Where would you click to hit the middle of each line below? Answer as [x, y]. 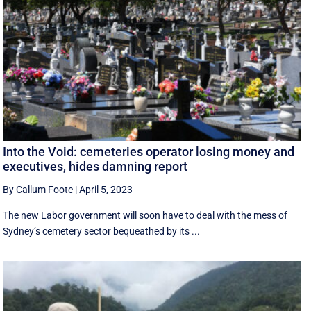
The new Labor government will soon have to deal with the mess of [145, 215]
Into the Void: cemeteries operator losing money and [149, 151]
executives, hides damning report [95, 166]
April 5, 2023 [106, 189]
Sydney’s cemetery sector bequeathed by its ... [102, 231]
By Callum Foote [38, 189]
